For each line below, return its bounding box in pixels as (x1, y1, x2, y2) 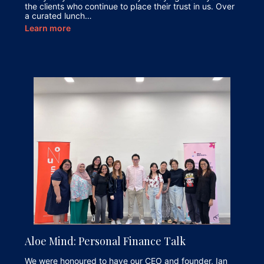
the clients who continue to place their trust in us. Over (25, 1, 235, 12)
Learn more (25, 23, 71, 34)
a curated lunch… (25, 11, 92, 21)
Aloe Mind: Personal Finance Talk (25, 234, 186, 249)
